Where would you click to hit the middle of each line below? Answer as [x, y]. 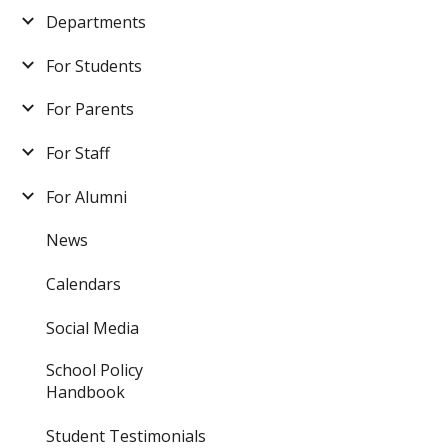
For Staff [78, 153]
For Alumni [86, 196]
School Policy [94, 369]
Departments [96, 21]
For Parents [90, 109]
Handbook [85, 391]
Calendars [83, 284]
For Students [94, 65]
